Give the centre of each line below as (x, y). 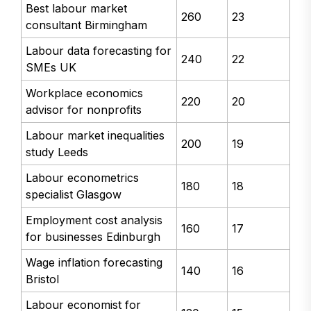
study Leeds (57, 152)
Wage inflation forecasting (94, 262)
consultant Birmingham (87, 25)
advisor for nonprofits (84, 109)
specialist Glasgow (74, 194)
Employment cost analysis (94, 220)
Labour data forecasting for (99, 50)
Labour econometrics (83, 177)
